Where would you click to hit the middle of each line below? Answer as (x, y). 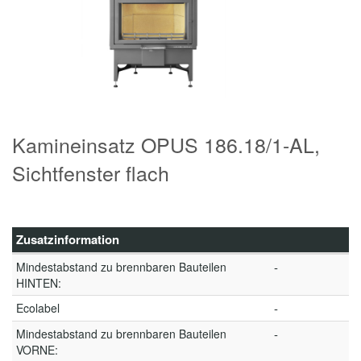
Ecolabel (38, 308)
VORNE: (37, 350)
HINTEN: (39, 283)
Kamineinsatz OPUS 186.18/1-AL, (166, 144)
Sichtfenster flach (91, 172)
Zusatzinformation (68, 239)
